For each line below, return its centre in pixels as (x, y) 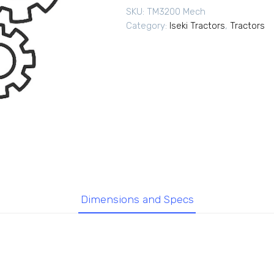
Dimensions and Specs (137, 199)
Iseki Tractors (197, 26)
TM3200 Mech (176, 11)
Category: (148, 26)
